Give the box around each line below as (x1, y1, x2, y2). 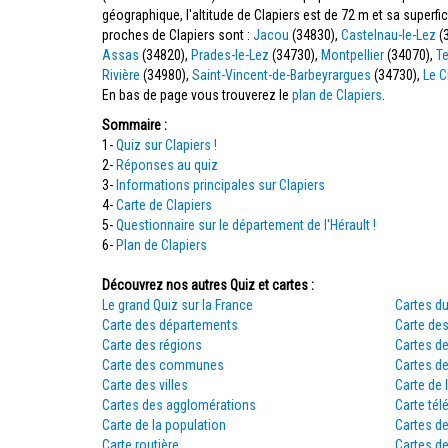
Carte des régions (102, 337, 202, 353)
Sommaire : (102, 117, 167, 133)
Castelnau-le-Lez (341, 27, 436, 43)
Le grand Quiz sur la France (102, 297, 253, 313)
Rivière (102, 67, 140, 83)
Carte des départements (102, 317, 238, 333)
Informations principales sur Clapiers (116, 177, 325, 193)
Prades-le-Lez (191, 47, 269, 63)
